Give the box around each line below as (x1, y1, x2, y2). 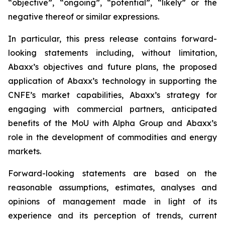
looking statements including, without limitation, (8, 48, 217, 58)
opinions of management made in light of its (8, 196, 217, 206)
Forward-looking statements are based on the (8, 168, 217, 178)
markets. (8, 146, 41, 156)
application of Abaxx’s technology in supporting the (8, 76, 217, 86)
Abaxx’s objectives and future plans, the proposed (8, 62, 217, 72)
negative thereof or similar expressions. (8, 12, 159, 22)
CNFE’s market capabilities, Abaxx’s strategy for (8, 90, 217, 100)
